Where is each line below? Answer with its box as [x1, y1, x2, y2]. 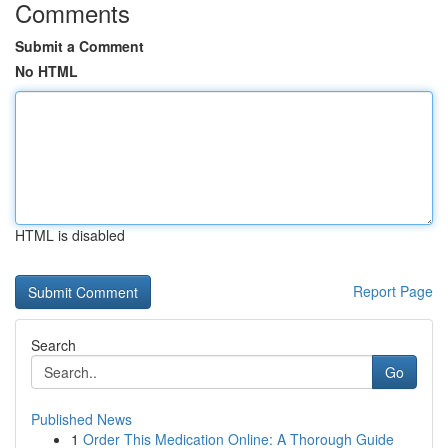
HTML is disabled [15, 225, 125, 245]
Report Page [353, 281, 433, 301]
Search [31, 335, 76, 355]
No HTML [15, 61, 78, 81]
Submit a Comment [15, 36, 144, 56]
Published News [31, 409, 132, 429]
